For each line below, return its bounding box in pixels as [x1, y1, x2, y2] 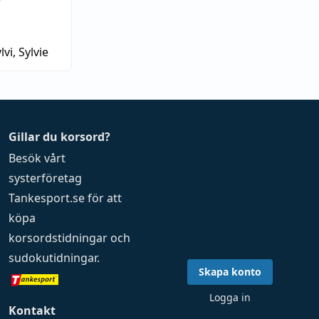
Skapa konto [198, 265, 261, 278]
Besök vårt [9, 150, 66, 166]
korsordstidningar [9, 230, 108, 246]
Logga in [209, 291, 251, 304]
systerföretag [9, 170, 83, 186]
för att [85, 190, 122, 206]
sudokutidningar [9, 250, 98, 266]
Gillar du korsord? [9, 129, 111, 145]
